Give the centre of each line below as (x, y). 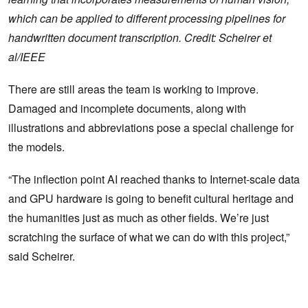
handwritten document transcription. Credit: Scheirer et (140, 37)
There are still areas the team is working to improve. (133, 89)
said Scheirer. (42, 256)
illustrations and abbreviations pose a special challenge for (151, 127)
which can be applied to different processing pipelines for (147, 18)
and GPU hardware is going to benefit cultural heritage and (151, 198)
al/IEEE (27, 56)
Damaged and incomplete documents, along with (127, 108)
